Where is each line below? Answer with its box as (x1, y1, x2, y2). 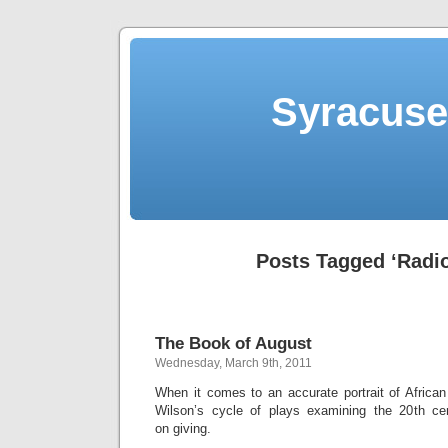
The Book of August (155, 333, 312, 353)
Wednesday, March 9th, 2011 (155, 356, 312, 370)
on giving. (155, 421, 211, 436)
